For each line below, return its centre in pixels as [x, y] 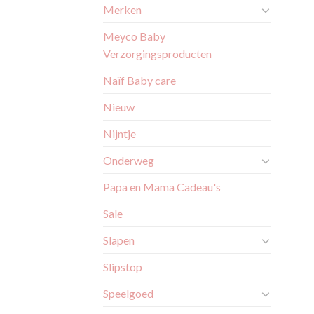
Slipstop [123, 267]
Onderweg [129, 161]
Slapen [119, 240]
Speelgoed [128, 294]
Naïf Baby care [139, 81]
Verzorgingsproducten [157, 54]
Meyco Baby [134, 36]
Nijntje [120, 134]
